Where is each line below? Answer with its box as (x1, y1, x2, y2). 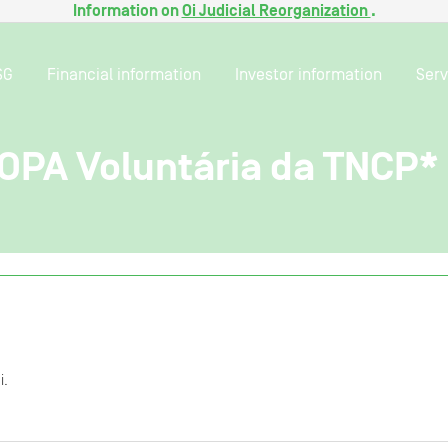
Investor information (235, 66, 382, 83)
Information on (72, 3, 182, 19)
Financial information (47, 66, 201, 83)
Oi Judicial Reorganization (181, 3, 371, 19)
